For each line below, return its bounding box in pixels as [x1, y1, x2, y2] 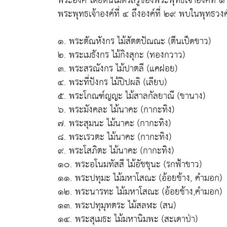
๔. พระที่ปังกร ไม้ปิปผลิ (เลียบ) [58, 74, 167, 91]
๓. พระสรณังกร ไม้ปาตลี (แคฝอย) [58, 60, 177, 77]
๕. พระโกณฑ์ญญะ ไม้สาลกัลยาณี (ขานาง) [58, 88, 205, 104]
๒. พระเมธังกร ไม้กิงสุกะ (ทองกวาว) [58, 47, 185, 63]
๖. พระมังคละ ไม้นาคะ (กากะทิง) [58, 101, 174, 118]
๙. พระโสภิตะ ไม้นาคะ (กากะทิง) [58, 142, 174, 159]
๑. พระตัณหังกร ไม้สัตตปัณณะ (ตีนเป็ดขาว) [58, 33, 211, 50]
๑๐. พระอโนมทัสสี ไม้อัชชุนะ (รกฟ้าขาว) [58, 156, 202, 173]
